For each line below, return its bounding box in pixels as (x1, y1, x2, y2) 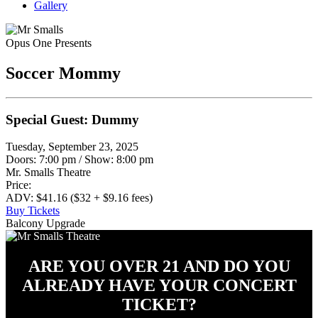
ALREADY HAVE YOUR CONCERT (21, 276, 297, 295)
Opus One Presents (6, 37, 92, 49)
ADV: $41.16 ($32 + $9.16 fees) (6, 192, 153, 204)
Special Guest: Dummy (6, 111, 139, 127)
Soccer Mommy (6, 63, 121, 82)
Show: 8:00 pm (84, 153, 153, 166)
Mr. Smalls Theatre (6, 166, 91, 179)
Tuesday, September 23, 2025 (6, 141, 138, 153)
